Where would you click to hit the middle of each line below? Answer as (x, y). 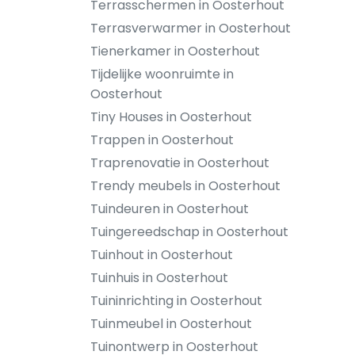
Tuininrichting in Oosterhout (176, 301)
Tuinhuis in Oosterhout (159, 278)
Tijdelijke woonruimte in (162, 74)
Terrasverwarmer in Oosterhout (191, 28)
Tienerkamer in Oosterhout (175, 51)
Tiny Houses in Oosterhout (171, 117)
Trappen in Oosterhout (162, 140)
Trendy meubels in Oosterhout (185, 186)
